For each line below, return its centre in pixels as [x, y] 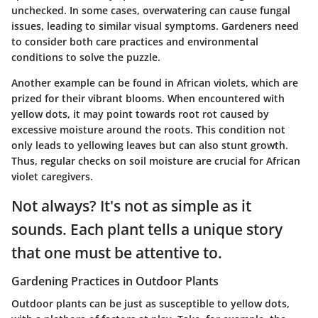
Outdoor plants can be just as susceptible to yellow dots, [150, 303]
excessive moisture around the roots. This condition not [148, 130]
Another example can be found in [94, 83]
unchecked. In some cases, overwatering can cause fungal [151, 11]
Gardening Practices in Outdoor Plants [115, 281]
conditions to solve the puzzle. [86, 57]
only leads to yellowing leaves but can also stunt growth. [150, 146]
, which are [272, 83]
